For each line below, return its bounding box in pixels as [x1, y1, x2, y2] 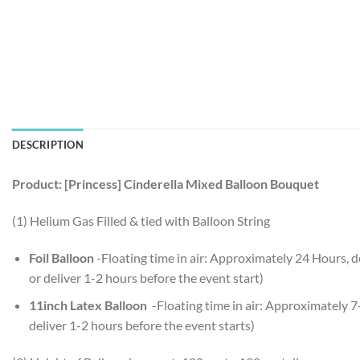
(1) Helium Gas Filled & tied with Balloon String [12, 212, 270, 228]
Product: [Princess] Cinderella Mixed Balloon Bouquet [12, 176, 319, 192]
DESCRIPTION [12, 138, 84, 152]
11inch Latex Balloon [28, 297, 147, 313]
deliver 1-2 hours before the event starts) [28, 317, 255, 333]
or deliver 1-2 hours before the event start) [28, 269, 264, 285]
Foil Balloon [28, 249, 96, 265]
